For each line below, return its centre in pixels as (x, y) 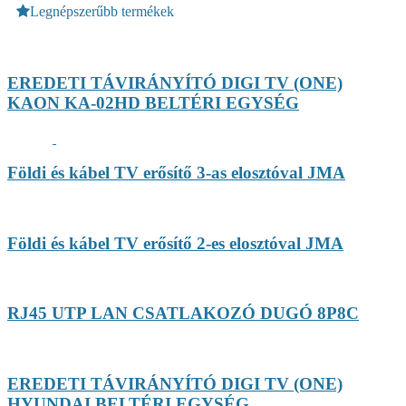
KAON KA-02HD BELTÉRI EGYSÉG (153, 103)
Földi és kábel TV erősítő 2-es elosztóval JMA (175, 243)
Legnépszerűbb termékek (102, 12)
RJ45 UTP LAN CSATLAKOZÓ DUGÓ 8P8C (183, 314)
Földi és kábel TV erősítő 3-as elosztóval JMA (176, 173)
